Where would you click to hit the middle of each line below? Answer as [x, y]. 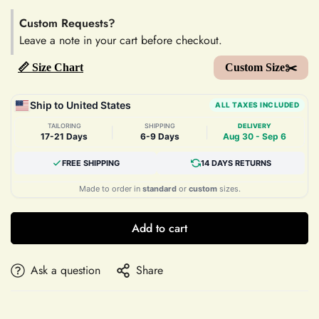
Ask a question [66, 270]
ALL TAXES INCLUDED [257, 105]
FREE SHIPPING [90, 163]
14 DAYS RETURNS [236, 163]
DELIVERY [255, 126]
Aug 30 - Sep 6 [255, 136]
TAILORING [64, 126]
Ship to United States [80, 105]
